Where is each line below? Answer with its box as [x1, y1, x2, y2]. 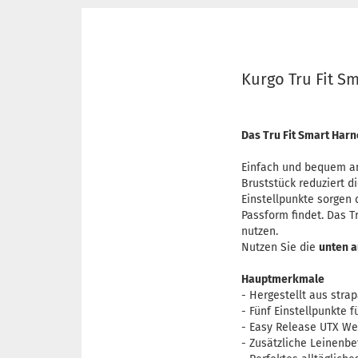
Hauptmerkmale [241, 272, 324, 286]
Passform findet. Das [241, 209, 349, 222]
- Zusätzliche [241, 336, 310, 350]
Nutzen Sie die [241, 241, 319, 254]
